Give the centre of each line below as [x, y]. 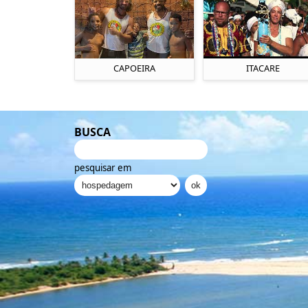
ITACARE [263, 68]
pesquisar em [102, 168]
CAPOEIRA [134, 68]
